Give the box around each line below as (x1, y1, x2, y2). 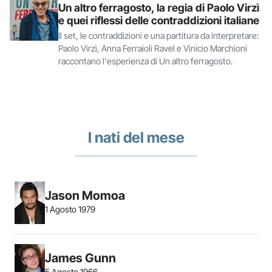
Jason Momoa (45, 188, 125, 203)
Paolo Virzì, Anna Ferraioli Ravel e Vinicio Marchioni (58, 42, 247, 53)
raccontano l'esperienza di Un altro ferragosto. (58, 55, 233, 66)
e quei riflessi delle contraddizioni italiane (58, 13, 259, 27)
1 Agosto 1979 (45, 203, 95, 214)
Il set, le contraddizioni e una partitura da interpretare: (58, 30, 259, 41)
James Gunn (45, 250, 116, 265)
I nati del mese (87, 128, 185, 146)
